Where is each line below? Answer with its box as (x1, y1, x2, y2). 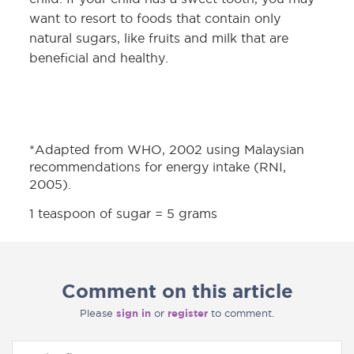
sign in (116, 307, 151, 320)
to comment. (208, 307, 274, 319)
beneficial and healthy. (29, 51, 169, 66)
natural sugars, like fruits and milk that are (29, 31, 289, 46)
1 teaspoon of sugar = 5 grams (29, 206, 218, 221)
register (168, 307, 208, 320)
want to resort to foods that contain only (29, 11, 281, 26)
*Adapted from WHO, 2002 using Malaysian (29, 142, 305, 157)
